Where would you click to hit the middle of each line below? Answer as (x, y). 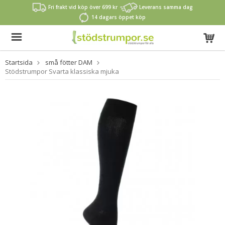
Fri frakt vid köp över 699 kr (83, 7)
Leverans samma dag (166, 7)
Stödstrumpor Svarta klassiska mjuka (62, 71)
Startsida (19, 62)
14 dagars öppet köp (118, 17)
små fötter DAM (69, 62)
